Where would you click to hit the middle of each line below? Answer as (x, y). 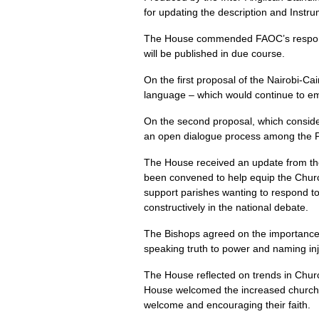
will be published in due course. (214, 53)
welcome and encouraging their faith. (227, 305)
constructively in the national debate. (226, 207)
